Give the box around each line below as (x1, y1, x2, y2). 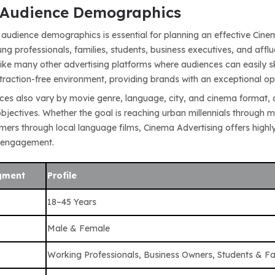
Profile (47, 169, 77, 181)
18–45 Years (47, 196, 97, 207)
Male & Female (47, 222, 110, 234)
